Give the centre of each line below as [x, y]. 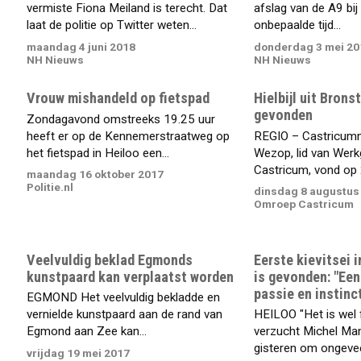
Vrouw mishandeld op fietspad [118, 98]
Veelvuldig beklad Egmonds [110, 259]
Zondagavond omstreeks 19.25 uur [121, 119]
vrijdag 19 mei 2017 [79, 353]
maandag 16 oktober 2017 [95, 174]
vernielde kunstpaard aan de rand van [125, 315]
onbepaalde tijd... [297, 25]
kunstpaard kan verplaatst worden [131, 276]
